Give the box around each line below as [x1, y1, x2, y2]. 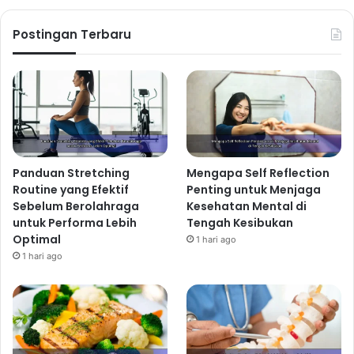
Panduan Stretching [13, 165, 130, 182]
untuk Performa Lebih [13, 215, 137, 232]
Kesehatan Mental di [186, 198, 307, 215]
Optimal [13, 232, 61, 248]
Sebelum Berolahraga [13, 198, 139, 215]
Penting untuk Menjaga [186, 182, 322, 198]
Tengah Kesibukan [186, 215, 294, 232]
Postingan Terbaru [13, 25, 131, 43]
